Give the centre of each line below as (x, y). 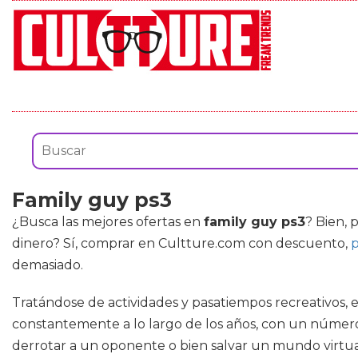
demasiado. (48, 265)
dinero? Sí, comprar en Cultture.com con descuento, (181, 243)
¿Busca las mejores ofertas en (108, 222)
